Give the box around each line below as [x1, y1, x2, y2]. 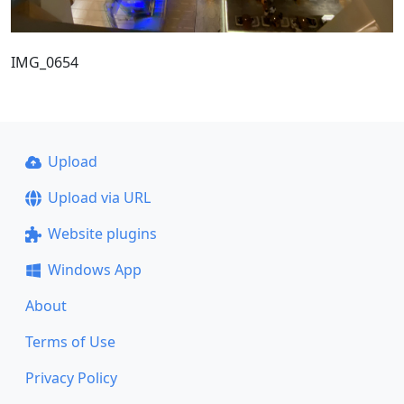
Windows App [47, 260, 142, 280]
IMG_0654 [11, 51, 78, 72]
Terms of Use [25, 332, 115, 352]
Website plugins [47, 224, 157, 243]
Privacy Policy [25, 368, 117, 388]
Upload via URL [47, 188, 151, 207]
